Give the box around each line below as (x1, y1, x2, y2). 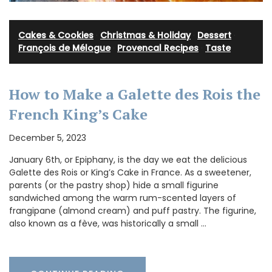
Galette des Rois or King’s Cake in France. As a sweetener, (9, 166, 251, 179)
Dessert (197, 29, 231, 42)
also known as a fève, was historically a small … (9, 217, 206, 230)
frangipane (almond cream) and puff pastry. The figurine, (9, 205, 256, 217)
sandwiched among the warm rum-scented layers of (9, 192, 236, 205)
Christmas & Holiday (100, 29, 191, 42)
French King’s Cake (9, 104, 148, 124)
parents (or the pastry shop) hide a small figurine (9, 179, 219, 192)
